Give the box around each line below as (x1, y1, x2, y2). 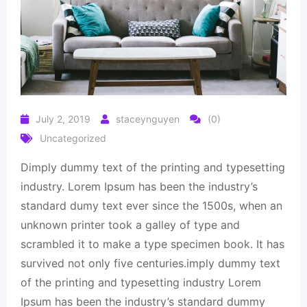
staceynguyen (116, 113, 180, 125)
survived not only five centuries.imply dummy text (21, 256, 280, 270)
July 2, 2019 (36, 113, 90, 125)
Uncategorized (40, 132, 106, 144)
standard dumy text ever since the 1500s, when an (21, 199, 282, 212)
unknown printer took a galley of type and (21, 218, 240, 232)
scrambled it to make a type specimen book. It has (21, 237, 284, 251)
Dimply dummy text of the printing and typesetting (21, 160, 285, 174)
